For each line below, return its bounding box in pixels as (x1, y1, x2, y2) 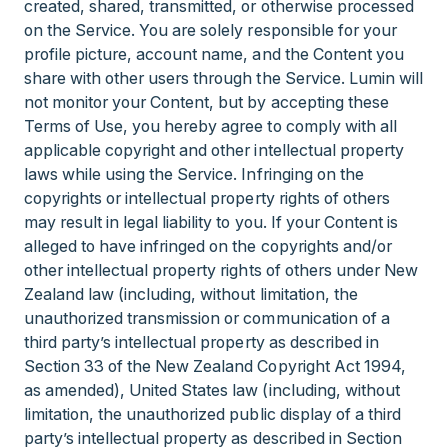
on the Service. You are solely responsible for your (24, 20, 397, 40)
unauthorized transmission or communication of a (24, 308, 390, 328)
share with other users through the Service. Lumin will (24, 68, 423, 88)
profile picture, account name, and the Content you (24, 44, 404, 64)
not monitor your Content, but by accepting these (24, 92, 389, 112)
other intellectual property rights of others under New (24, 260, 418, 280)
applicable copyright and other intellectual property (24, 140, 404, 160)
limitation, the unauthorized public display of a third (24, 404, 401, 424)
